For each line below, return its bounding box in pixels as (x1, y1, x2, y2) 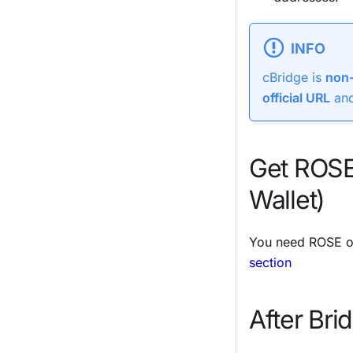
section (249, 254, 292, 270)
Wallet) (249, 184, 325, 215)
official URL (262, 89, 330, 106)
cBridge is (262, 69, 325, 85)
